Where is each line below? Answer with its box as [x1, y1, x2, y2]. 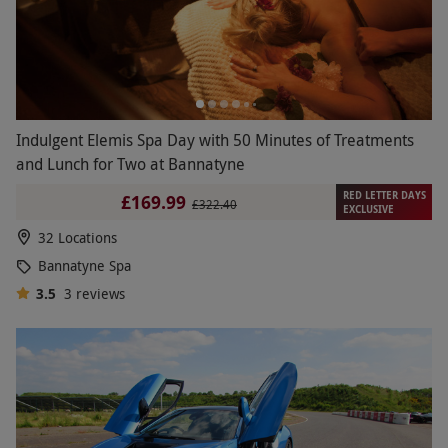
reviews [75, 284, 125, 304]
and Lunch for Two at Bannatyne [16, 153, 245, 176]
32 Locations [38, 228, 117, 248]
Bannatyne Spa [38, 256, 131, 276]
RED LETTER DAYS [342, 188, 426, 203]
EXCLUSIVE [342, 202, 394, 217]
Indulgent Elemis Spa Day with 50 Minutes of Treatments [16, 129, 414, 152]
